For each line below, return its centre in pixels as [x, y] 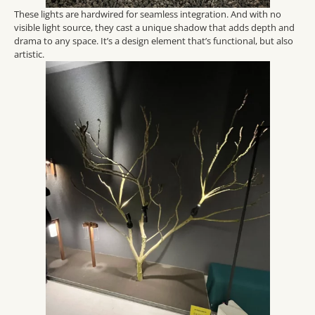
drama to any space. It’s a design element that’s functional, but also [154, 40]
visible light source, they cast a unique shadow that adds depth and [154, 27]
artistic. [29, 54]
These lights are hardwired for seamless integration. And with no [148, 14]
